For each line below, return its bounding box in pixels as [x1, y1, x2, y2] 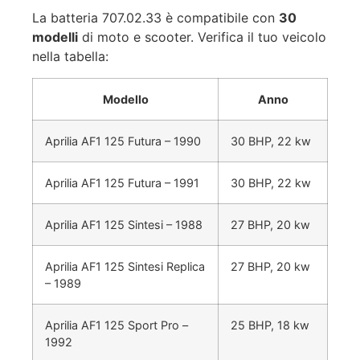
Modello [102, 92, 149, 106]
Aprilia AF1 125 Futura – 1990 [45, 133, 201, 148]
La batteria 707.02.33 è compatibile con [32, 10, 279, 27]
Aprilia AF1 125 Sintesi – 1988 [45, 217, 202, 231]
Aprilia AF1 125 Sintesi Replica [45, 259, 205, 273]
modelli [32, 29, 78, 46]
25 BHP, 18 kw [231, 317, 309, 332]
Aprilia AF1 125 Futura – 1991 [45, 175, 199, 190]
